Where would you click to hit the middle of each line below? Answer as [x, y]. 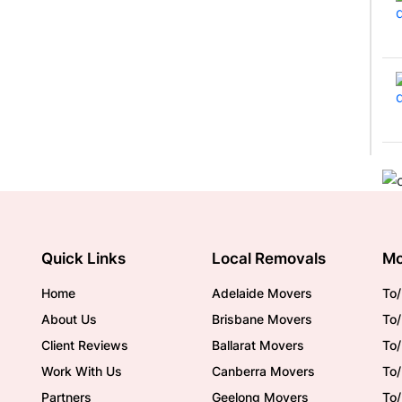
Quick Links [83, 258]
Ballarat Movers [258, 345]
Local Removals [269, 258]
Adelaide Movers [262, 293]
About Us [69, 319]
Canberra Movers [263, 371]
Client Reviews [85, 345]
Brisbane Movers [262, 319]
